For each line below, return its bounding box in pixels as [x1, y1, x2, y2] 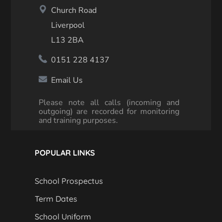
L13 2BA [51, 35, 84, 46]
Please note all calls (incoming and [39, 97, 180, 108]
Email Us [51, 75, 83, 86]
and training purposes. [39, 115, 118, 126]
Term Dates [34, 194, 77, 204]
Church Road [51, 5, 97, 16]
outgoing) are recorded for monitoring [39, 106, 180, 117]
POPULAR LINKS [34, 148, 95, 158]
